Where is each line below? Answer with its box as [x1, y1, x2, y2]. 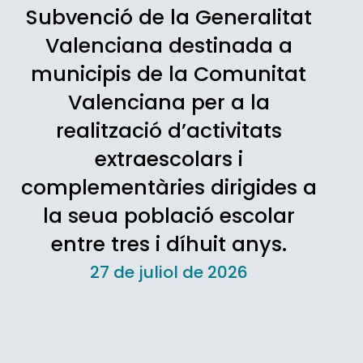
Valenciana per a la [67, 88, 270, 117]
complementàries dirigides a [20, 173, 317, 202]
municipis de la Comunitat [31, 60, 307, 88]
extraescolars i [94, 145, 243, 173]
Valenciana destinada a [45, 32, 293, 60]
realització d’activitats [55, 117, 282, 145]
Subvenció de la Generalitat [25, 3, 312, 32]
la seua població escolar [42, 202, 295, 230]
